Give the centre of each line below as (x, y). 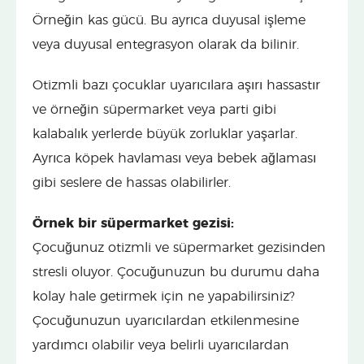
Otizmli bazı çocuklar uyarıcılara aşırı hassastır (176, 85)
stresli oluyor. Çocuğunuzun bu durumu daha (176, 272)
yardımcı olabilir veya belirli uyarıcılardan (161, 345)
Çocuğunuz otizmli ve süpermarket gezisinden (179, 247)
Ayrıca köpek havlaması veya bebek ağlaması (174, 158)
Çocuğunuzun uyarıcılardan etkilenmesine (166, 321)
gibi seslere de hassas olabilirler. (132, 182)
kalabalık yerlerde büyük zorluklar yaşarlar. (165, 134)
